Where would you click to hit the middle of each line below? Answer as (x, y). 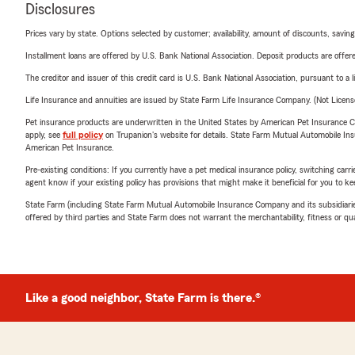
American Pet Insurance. (70, 147)
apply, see (44, 134)
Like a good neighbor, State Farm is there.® (143, 298)
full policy (83, 134)
